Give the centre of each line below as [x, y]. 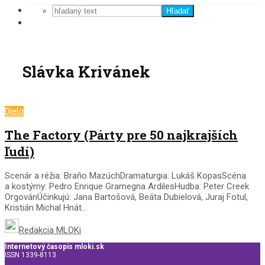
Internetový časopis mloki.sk [54, 246]
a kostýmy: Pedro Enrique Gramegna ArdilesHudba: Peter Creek [127, 186]
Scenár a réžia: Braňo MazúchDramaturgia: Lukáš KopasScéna [125, 175]
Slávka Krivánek [86, 72]
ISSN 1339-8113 [30, 255]
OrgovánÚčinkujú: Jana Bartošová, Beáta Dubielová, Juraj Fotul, [126, 197]
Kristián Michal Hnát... [46, 207]
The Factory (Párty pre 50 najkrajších [121, 135]
